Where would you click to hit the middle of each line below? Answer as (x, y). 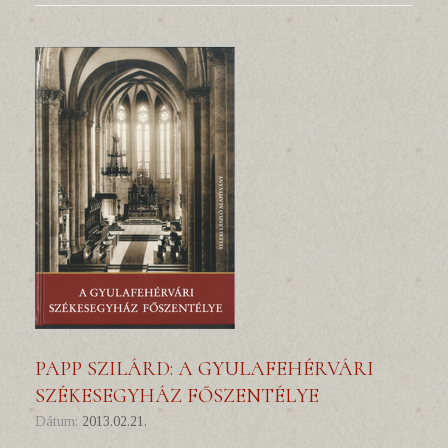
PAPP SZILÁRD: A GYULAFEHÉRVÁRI (204, 369)
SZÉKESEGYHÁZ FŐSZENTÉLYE (177, 396)
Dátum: (64, 421)
